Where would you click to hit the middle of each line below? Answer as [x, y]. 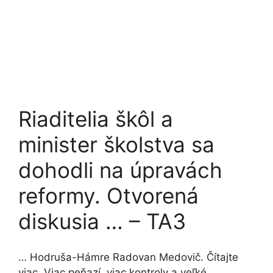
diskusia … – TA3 [102, 221]
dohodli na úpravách [120, 170]
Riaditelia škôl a [96, 119]
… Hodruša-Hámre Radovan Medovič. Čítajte [128, 257]
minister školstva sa [116, 144]
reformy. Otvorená [108, 196]
